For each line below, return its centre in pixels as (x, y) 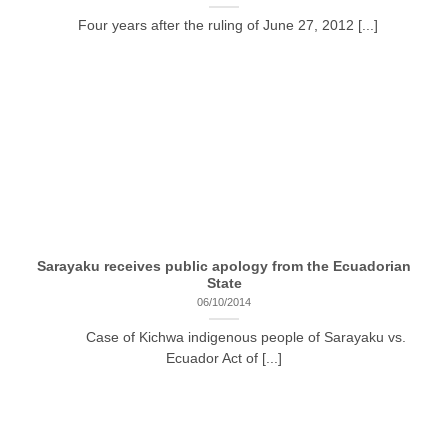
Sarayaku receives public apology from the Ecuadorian (224, 266)
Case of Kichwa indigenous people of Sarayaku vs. (224, 337)
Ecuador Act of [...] (224, 358)
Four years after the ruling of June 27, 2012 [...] (224, 25)
